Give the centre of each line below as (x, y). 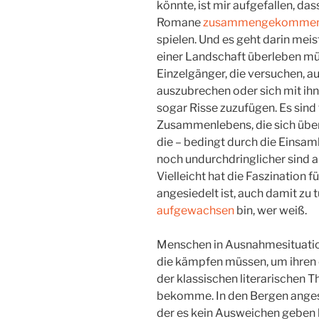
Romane (180, 23)
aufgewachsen (195, 211)
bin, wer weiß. (271, 211)
